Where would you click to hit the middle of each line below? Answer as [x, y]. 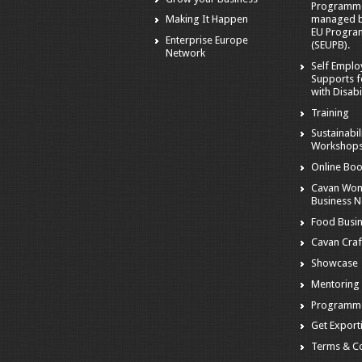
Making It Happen [207, 19]
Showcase [334, 263]
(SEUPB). [330, 45]
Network [185, 53]
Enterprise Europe [207, 40]
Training [330, 112]
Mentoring [335, 284]
